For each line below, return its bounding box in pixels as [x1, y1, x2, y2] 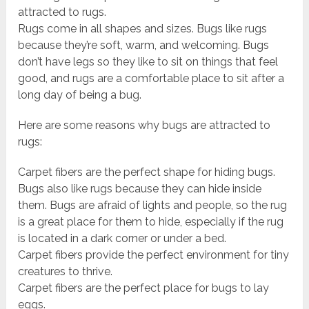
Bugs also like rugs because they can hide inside [18, 182, 262, 196]
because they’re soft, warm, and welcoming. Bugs [18, 39, 270, 52]
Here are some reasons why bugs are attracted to [18, 119, 271, 132]
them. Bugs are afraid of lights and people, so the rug [18, 199, 288, 212]
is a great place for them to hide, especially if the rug [18, 215, 284, 229]
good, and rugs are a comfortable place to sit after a [18, 72, 285, 86]
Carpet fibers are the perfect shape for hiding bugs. [18, 166, 276, 179]
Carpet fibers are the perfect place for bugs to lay [18, 281, 270, 295]
